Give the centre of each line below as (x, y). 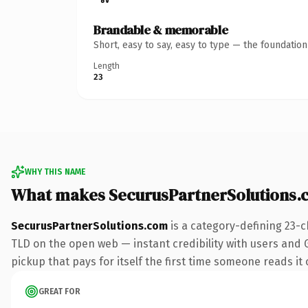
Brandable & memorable (161, 30)
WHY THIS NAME (55, 172)
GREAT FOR (59, 291)
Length (107, 66)
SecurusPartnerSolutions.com (89, 225)
